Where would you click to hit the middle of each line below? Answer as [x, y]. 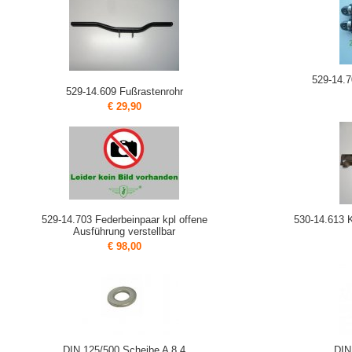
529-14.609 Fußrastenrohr [124, 92]
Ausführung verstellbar [124, 232]
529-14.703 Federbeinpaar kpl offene [124, 220]
